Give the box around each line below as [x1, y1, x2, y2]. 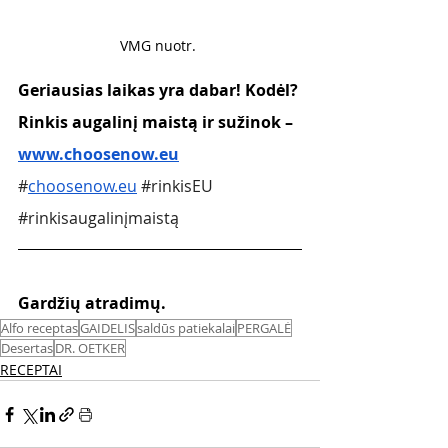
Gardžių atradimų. [18, 292, 170, 314]
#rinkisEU [141, 175, 213, 197]
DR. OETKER [55, 339, 125, 357]
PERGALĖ [237, 319, 291, 337]
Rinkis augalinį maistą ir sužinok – [18, 111, 297, 133]
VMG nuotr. [120, 36, 200, 55]
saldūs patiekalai [137, 319, 235, 337]
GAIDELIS [80, 319, 135, 337]
